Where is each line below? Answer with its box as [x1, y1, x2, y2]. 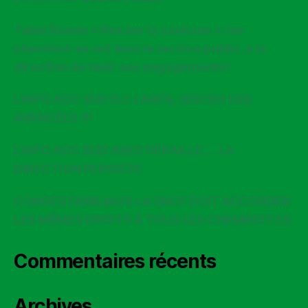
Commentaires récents [14, 249, 216, 273]
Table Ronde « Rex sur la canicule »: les [14, 22, 245, 37]
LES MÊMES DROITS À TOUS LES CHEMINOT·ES [14, 212, 291, 227]
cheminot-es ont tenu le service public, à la [14, 41, 267, 56]
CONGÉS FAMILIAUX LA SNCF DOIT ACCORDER [14, 193, 291, 208]
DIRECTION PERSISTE [14, 161, 142, 176]
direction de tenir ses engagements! [14, 59, 230, 74]
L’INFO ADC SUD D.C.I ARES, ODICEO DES [14, 91, 253, 107]
